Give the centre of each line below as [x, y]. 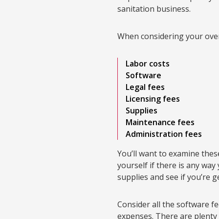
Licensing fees [153, 99]
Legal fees [145, 87]
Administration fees [164, 134]
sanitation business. [155, 9]
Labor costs [148, 64]
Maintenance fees [160, 122]
